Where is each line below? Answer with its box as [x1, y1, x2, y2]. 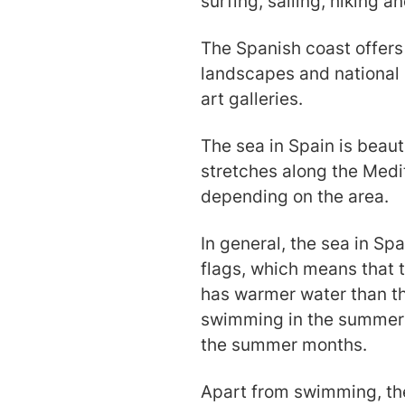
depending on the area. [201, 184, 389, 207]
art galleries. [201, 87, 303, 109]
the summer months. [201, 333, 367, 355]
